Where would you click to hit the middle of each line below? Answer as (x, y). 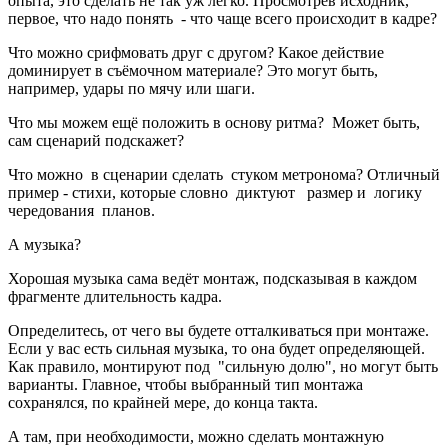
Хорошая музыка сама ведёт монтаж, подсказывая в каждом (212, 279)
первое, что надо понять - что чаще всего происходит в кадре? (222, 19)
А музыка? (44, 245)
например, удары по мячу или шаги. (131, 89)
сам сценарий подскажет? (96, 141)
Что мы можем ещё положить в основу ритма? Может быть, (214, 123)
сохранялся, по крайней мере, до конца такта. (163, 403)
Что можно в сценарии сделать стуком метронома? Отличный (224, 175)
